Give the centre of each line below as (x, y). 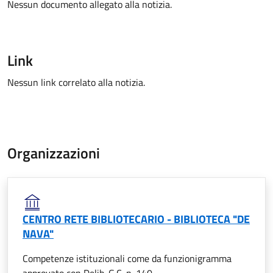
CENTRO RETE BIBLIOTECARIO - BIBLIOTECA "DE (136, 219)
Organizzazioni (54, 153)
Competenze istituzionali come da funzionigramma (127, 258)
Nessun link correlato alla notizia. (76, 82)
